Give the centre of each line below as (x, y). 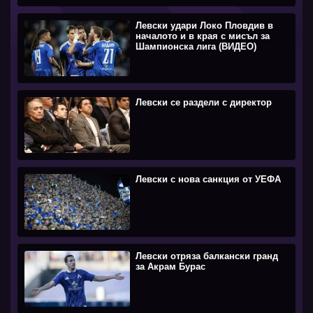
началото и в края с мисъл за (203, 36)
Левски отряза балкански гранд (207, 256)
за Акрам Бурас (171, 266)
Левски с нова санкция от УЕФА (209, 179)
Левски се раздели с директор (204, 102)
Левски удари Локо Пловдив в (205, 25)
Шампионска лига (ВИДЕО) (196, 46)
